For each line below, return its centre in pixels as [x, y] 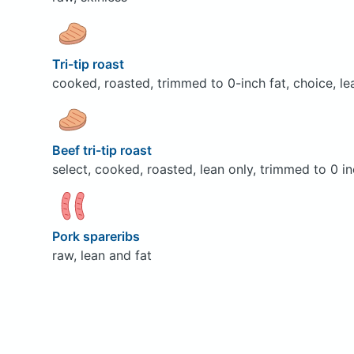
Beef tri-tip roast [103, 150]
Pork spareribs [97, 236]
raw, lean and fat [102, 255]
